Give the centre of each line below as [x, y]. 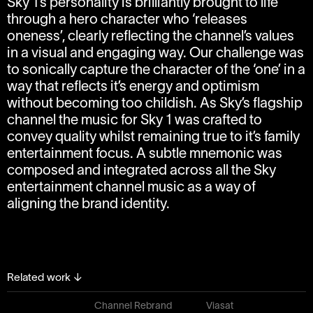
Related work [41, 277]
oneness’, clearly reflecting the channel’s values [151, 36]
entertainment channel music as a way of [132, 187]
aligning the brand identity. [89, 204]
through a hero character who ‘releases [128, 19]
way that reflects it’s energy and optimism [133, 86]
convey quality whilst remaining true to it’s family [154, 137]
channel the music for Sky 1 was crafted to [135, 120]
